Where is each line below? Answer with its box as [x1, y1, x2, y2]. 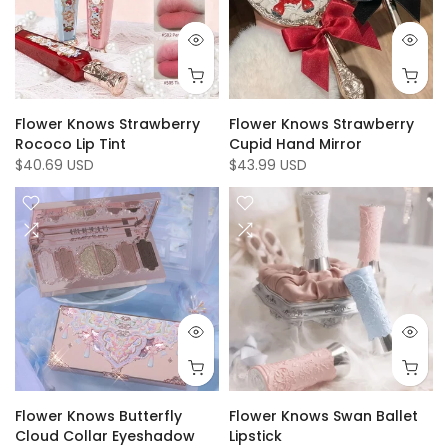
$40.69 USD [15, 155, 94, 175]
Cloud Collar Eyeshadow [15, 426, 195, 446]
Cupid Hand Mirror [229, 134, 362, 154]
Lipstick [229, 426, 282, 446]
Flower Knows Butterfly [15, 406, 182, 426]
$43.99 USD [229, 155, 307, 175]
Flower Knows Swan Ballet [229, 406, 418, 426]
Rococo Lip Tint [15, 134, 126, 154]
